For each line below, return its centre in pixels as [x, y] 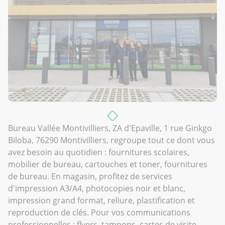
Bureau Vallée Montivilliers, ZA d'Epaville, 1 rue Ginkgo [110, 128]
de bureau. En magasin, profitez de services [90, 177]
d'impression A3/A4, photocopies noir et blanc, [97, 189]
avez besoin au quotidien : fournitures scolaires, [99, 152]
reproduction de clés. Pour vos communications [99, 213]
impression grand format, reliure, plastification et [101, 201]
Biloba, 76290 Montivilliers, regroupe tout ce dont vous [111, 140]
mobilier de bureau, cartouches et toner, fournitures [108, 164]
